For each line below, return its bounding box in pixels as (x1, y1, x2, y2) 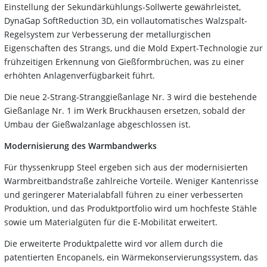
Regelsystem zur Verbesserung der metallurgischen (4, 28, 211, 40)
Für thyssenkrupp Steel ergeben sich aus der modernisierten (4, 161, 248, 173)
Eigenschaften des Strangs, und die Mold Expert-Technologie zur (4, 42, 263, 54)
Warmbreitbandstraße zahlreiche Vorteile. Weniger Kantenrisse (4, 175, 259, 187)
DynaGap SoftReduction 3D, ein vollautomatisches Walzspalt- (4, 14, 247, 26)
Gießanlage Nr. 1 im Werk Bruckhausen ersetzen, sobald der (4, 104, 246, 116)
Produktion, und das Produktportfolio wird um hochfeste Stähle (4, 202, 257, 214)
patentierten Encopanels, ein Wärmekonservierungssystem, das (4, 251, 258, 263)
